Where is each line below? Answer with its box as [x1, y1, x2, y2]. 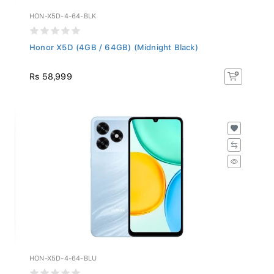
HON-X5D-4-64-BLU [29, 251, 97, 259]
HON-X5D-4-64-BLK [29, 9, 97, 17]
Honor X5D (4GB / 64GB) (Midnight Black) [29, 39, 198, 49]
